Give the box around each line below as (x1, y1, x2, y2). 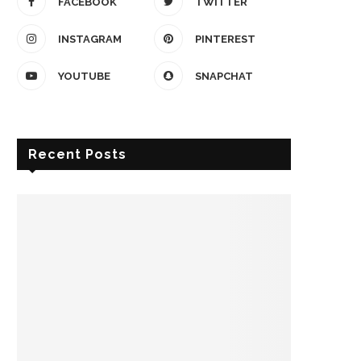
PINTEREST (195, 33, 255, 46)
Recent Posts (28, 147, 127, 163)
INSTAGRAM (58, 33, 122, 46)
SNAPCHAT (195, 70, 253, 83)
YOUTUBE (58, 70, 110, 83)
